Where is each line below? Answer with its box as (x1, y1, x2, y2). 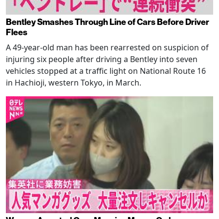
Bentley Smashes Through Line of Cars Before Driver (6, 17, 209, 28)
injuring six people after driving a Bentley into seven (6, 54, 197, 65)
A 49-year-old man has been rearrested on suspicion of (6, 42, 209, 53)
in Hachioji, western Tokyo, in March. (6, 77, 141, 88)
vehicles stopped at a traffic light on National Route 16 (6, 66, 206, 77)
